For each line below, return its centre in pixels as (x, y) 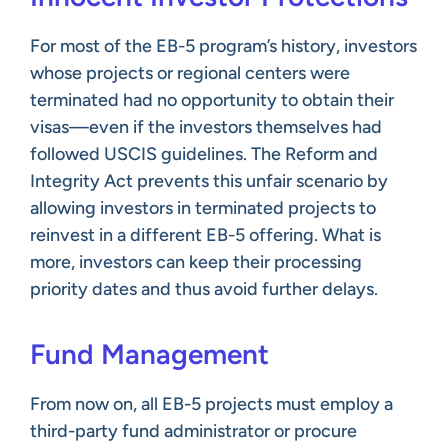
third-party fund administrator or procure (193, 430)
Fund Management (149, 353)
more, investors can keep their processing (196, 261)
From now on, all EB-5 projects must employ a (211, 403)
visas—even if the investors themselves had (206, 126)
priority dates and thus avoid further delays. (204, 288)
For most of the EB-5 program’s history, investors (223, 45)
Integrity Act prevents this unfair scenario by (209, 180)
